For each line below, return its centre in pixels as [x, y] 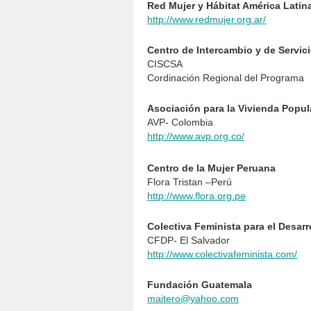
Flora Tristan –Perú [190, 182]
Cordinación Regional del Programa [226, 78]
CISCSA [165, 64]
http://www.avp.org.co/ [196, 136]
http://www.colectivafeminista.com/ [222, 254]
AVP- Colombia [180, 122]
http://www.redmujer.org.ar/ [207, 19]
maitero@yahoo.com [193, 299]
